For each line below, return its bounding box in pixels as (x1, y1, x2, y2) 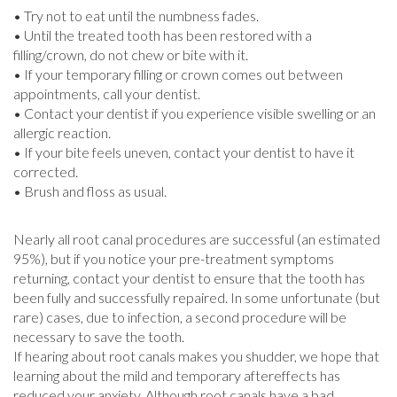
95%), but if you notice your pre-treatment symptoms (13, 250, 334, 267)
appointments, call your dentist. (13, 85, 200, 102)
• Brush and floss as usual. (13, 183, 167, 199)
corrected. (13, 163, 78, 180)
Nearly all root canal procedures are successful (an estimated (13, 230, 380, 247)
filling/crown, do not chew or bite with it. (13, 46, 248, 63)
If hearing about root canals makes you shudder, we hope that (13, 347, 379, 364)
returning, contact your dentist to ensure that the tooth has (13, 269, 365, 286)
